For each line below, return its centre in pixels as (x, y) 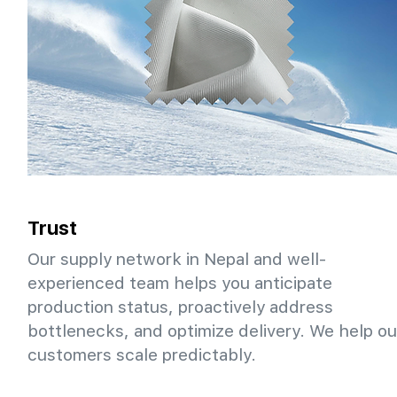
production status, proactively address (180, 307)
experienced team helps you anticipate (180, 283)
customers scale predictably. (142, 354)
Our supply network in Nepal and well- (177, 259)
